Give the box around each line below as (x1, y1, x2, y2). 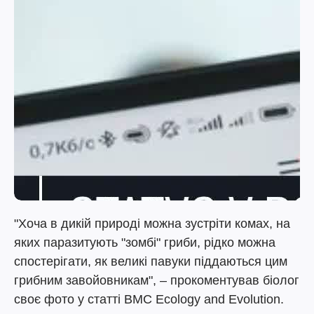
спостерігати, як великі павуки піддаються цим (14, 254, 287, 268)
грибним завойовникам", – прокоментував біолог (14, 273, 299, 287)
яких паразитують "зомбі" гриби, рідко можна (14, 235, 275, 250)
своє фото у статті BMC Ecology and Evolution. (14, 292, 284, 306)
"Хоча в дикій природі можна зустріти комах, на (14, 217, 290, 231)
